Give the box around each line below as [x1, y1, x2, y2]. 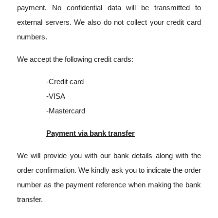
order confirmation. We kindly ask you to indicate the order [17, 166, 201, 174]
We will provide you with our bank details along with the [17, 151, 201, 160]
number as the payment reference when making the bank [17, 181, 201, 189]
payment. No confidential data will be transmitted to [17, 3, 201, 12]
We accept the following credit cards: [17, 55, 133, 63]
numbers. [17, 33, 47, 41]
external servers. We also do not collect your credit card [17, 18, 201, 26]
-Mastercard [46, 107, 85, 115]
